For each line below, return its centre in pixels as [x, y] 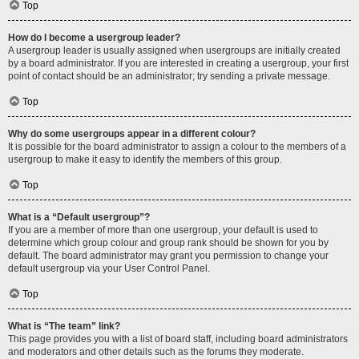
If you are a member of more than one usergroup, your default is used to [163, 230]
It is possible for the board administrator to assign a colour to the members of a [177, 147]
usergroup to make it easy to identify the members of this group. [145, 159]
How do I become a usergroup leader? [94, 38]
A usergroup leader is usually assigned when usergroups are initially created [174, 50]
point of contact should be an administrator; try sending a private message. [169, 76]
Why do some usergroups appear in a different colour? [132, 134]
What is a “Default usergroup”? [79, 217]
